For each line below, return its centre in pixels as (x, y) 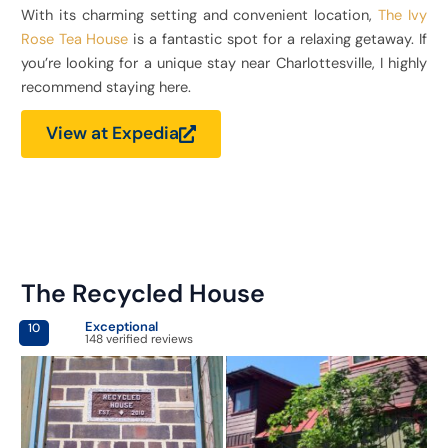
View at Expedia (112, 133)
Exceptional (121, 326)
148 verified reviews (138, 338)
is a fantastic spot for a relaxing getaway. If (278, 40)
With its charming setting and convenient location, (199, 16)
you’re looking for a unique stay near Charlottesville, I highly (224, 64)
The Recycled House (142, 293)
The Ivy (403, 16)
